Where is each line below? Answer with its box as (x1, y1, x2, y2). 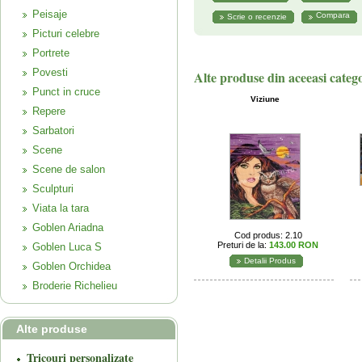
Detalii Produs (243, 256, 296, 265)
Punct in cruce (32, 86, 100, 98)
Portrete (32, 47, 69, 59)
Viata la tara (32, 202, 89, 214)
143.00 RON (269, 240, 318, 250)
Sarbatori (32, 124, 74, 137)
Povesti (32, 66, 68, 78)
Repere (32, 105, 65, 117)
